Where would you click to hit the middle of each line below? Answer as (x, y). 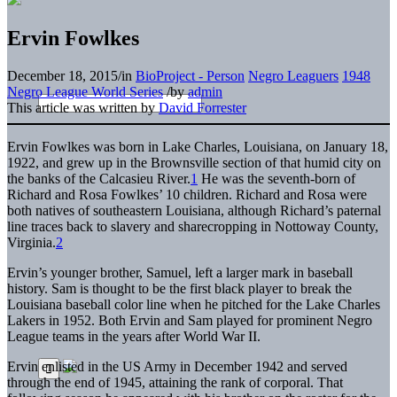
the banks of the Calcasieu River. (99, 178)
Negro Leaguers (293, 75)
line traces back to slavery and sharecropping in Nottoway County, (193, 226)
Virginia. (31, 242)
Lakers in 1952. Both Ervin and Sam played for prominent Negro (190, 320)
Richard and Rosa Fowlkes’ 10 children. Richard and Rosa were (187, 194)
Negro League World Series (85, 91)
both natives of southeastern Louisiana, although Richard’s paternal (194, 210)
